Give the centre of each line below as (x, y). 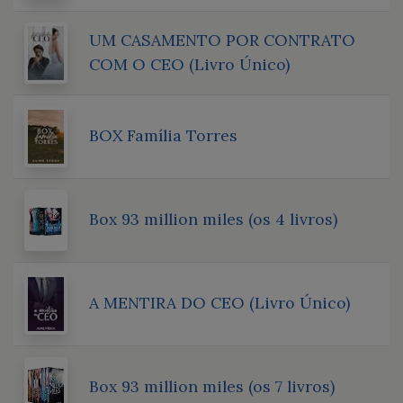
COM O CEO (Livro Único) (189, 64)
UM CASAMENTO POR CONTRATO (222, 40)
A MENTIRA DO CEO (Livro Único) (219, 302)
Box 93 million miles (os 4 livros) (213, 219)
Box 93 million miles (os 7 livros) (212, 386)
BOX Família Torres (163, 135)
